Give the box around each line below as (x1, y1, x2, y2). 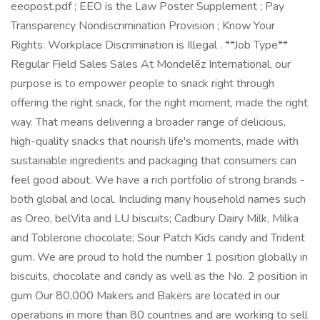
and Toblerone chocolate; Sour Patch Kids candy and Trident (11, 230, 305, 246)
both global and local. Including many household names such (11, 191, 306, 207)
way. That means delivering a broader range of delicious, (11, 114, 286, 130)
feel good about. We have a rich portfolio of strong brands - (11, 172, 305, 188)
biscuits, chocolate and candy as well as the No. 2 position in (11, 269, 308, 284)
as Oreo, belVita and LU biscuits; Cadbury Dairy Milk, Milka (11, 211, 299, 226)
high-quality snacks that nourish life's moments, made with (11, 134, 299, 149)
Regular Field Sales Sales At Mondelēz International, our (11, 56, 291, 72)
